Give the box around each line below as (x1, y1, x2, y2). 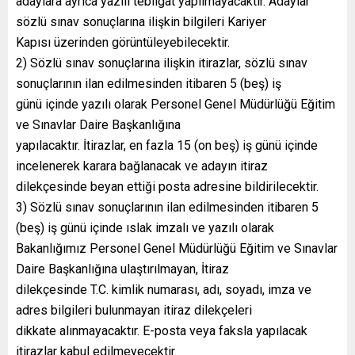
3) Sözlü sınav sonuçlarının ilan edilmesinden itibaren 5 (16, 199, 319, 215)
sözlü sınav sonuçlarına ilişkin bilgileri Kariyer (16, 13, 266, 29)
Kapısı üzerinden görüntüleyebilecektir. (16, 34, 230, 50)
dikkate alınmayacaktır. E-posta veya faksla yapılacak (16, 323, 307, 338)
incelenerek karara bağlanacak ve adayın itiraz (16, 158, 268, 174)
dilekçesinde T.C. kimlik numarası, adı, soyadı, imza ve (16, 281, 311, 297)
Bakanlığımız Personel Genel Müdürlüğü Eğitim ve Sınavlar (16, 240, 338, 256)
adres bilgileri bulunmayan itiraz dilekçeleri (16, 302, 252, 318)
